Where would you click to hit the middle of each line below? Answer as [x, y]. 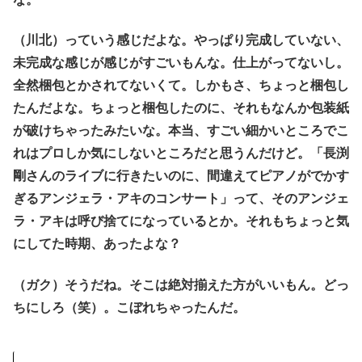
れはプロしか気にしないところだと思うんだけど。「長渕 [181, 154]
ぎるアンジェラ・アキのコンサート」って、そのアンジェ [181, 199]
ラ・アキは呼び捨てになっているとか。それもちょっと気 [181, 221]
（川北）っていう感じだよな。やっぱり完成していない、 [181, 40]
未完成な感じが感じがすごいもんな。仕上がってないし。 [181, 63]
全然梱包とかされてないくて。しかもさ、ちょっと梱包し [181, 86]
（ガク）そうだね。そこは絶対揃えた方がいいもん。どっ [181, 284]
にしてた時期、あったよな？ [97, 244]
